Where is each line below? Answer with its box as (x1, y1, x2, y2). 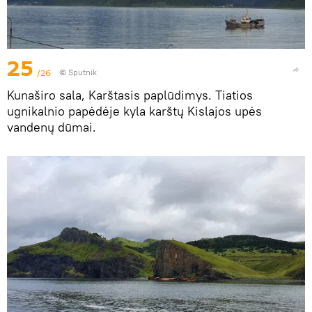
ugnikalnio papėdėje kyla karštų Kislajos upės (7, 103, 262, 120)
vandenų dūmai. (7, 119, 96, 136)
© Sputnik (59, 67, 97, 78)
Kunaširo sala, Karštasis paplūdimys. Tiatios (7, 87, 253, 104)
